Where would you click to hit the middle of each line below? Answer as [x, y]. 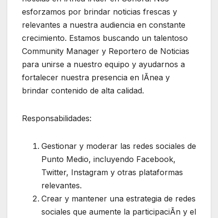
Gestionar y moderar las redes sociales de [119, 146]
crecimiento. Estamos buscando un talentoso [105, 38]
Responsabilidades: [57, 118]
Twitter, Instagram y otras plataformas [112, 173]
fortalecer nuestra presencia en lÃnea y [96, 78]
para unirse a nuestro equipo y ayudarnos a [103, 64]
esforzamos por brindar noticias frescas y [100, 12]
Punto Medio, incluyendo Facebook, [109, 159]
